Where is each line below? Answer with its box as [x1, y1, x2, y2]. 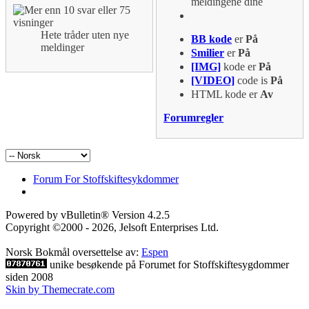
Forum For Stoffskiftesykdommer [33, 173, 179, 186]
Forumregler [163, 112, 224, 124]
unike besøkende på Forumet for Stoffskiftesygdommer [50, 259, 289, 271]
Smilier [191, 47, 225, 59]
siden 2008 [6, 271, 53, 283]
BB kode [191, 33, 232, 46]
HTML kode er [191, 88, 261, 101]
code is [235, 74, 271, 87]
